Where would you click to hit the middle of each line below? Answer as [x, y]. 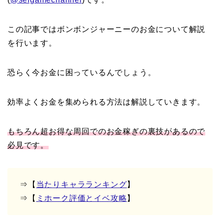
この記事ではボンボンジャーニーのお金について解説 [107, 29]
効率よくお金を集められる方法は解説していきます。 [107, 102]
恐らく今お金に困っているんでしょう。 [82, 73]
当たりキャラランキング [82, 185]
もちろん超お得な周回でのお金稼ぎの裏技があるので [107, 132]
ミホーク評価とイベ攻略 [82, 198]
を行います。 [32, 43]
